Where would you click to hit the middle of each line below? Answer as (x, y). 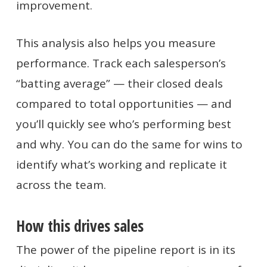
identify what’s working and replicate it (121, 164)
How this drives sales (80, 226)
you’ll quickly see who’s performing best (123, 124)
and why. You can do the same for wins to (129, 144)
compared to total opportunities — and (124, 103)
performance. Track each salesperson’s (121, 63)
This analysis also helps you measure (116, 43)
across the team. (61, 184)
